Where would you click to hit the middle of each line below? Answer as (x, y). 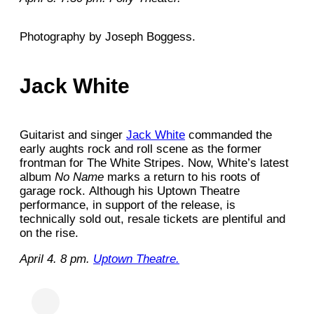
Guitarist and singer (73, 135)
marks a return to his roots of (184, 177)
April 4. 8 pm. (56, 259)
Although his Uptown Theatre (164, 191)
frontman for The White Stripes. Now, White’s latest (154, 163)
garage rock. (53, 191)
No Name (81, 177)
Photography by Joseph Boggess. (108, 36)
